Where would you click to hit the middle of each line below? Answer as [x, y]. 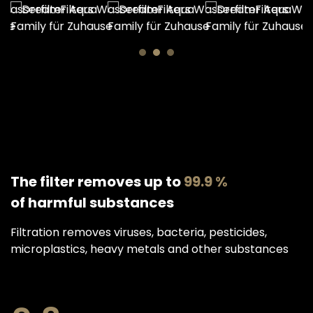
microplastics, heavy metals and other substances [150, 249]
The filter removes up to [97, 181]
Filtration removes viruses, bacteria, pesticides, [139, 233]
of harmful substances [92, 202]
